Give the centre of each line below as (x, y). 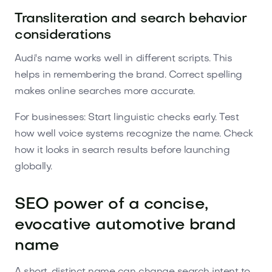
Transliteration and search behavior (131, 19)
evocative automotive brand (125, 225)
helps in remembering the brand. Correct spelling (128, 75)
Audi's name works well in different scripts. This (124, 59)
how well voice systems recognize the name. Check (134, 134)
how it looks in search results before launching (122, 150)
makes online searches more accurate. (105, 91)
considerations (63, 35)
